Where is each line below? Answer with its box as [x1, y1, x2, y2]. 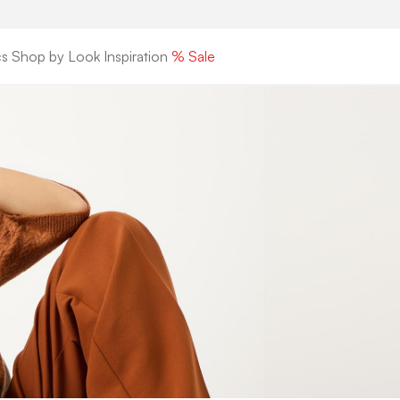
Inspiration [104, 47, 169, 65]
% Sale [171, 47, 216, 65]
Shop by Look [12, 47, 101, 65]
